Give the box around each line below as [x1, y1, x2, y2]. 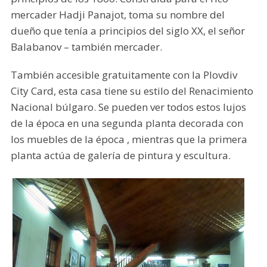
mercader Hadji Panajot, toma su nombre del [10, 8, 225, 22]
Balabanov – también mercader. [10, 40, 162, 54]
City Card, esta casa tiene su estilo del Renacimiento [10, 84, 253, 98]
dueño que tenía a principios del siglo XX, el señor [10, 24, 245, 38]
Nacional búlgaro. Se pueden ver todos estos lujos [10, 100, 246, 114]
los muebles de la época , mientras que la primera [10, 132, 247, 147]
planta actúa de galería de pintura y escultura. [10, 148, 231, 163]
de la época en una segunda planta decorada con [10, 116, 243, 131]
